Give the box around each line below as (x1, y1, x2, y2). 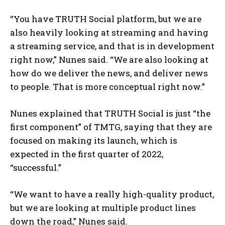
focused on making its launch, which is (10, 135, 177, 147)
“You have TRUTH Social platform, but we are (10, 13, 201, 25)
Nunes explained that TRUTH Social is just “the (10, 107, 210, 120)
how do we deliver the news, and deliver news (10, 67, 208, 79)
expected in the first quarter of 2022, (10, 148, 163, 160)
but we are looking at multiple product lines (10, 202, 196, 214)
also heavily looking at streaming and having (10, 27, 208, 39)
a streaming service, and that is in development (10, 40, 214, 52)
